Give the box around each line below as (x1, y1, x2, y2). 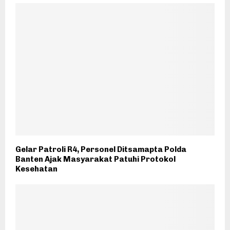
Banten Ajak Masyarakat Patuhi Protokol (15, 155, 176, 164)
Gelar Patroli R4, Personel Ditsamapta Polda (15, 145, 186, 155)
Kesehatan (15, 164, 57, 174)
